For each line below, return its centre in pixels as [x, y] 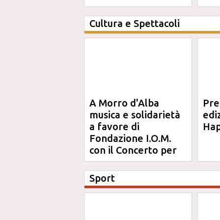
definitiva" [114, 7]
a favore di [114, 126]
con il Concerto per [133, 150]
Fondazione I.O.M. [130, 138]
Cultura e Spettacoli [135, 23]
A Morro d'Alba [124, 103]
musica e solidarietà [135, 115]
